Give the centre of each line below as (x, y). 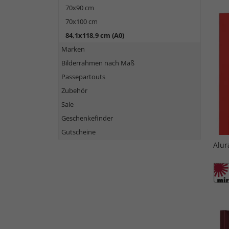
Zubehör (74, 90)
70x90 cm (80, 8)
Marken (73, 49)
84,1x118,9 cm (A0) (95, 35)
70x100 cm (82, 21)
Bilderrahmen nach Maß (98, 63)
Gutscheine (78, 132)
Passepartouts (83, 77)
